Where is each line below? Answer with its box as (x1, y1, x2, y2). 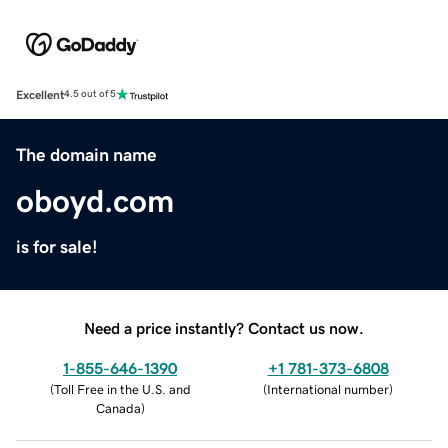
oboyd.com (16, 184, 174, 217)
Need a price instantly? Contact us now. (84, 319, 364, 336)
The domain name (16, 145, 157, 164)
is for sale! (16, 237, 98, 256)
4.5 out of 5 (64, 89, 116, 100)
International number (267, 382, 389, 396)
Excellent (16, 88, 64, 101)
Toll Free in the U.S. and (53, 382, 191, 396)
